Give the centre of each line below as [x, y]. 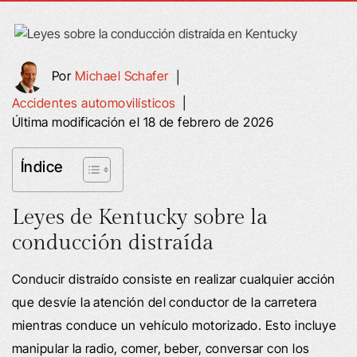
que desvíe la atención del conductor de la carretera [165, 302]
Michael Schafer [122, 76]
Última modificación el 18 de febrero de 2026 [143, 122]
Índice [42, 166]
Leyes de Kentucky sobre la [140, 217]
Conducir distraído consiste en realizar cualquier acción [174, 279]
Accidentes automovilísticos [94, 102]
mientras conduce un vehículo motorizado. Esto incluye [175, 325]
